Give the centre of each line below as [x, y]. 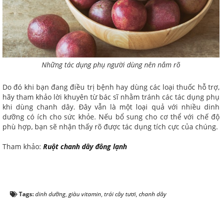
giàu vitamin [85, 194]
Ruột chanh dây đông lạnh [85, 146]
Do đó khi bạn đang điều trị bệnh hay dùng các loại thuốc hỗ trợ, [111, 87]
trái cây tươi [120, 194]
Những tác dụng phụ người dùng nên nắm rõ [111, 64]
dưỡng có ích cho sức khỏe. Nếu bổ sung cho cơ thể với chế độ [111, 116]
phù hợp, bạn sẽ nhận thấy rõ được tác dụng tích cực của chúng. [110, 126]
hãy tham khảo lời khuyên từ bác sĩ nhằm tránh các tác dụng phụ [111, 97]
